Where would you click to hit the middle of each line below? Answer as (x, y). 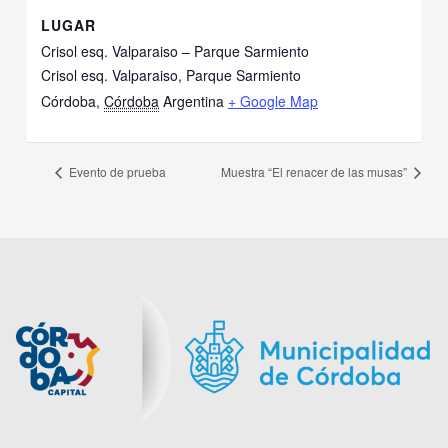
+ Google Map (273, 100)
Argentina (194, 100)
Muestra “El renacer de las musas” (315, 172)
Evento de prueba (115, 172)
